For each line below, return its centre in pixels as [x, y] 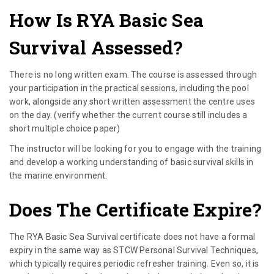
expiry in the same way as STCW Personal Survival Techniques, [134, 250]
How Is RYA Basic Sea [107, 20]
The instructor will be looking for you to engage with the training [135, 149]
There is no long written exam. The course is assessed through [133, 75]
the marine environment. [58, 176]
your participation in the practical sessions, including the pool [129, 88]
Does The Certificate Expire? [136, 210]
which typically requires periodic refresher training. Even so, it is [134, 264]
